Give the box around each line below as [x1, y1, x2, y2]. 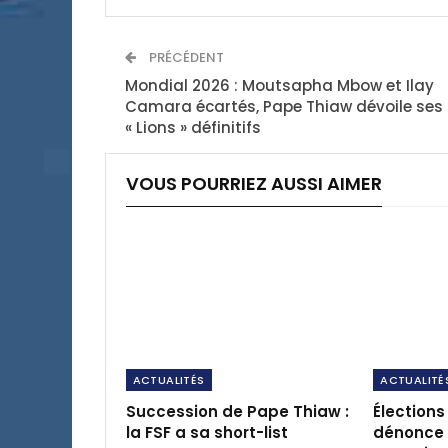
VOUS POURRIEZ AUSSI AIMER [125, 170, 382, 196]
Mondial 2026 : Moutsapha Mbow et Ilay [124, 74, 434, 96]
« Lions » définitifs [124, 116, 261, 138]
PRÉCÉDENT [145, 47, 224, 67]
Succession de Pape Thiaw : [125, 400, 349, 422]
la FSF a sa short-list [125, 421, 288, 443]
